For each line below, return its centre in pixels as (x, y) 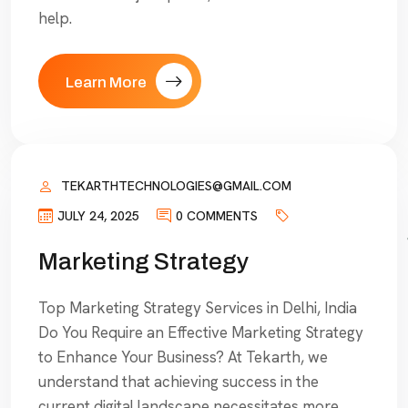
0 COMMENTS (217, 215)
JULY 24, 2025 (98, 215)
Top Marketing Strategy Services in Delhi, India (198, 308)
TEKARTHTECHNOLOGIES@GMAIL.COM (176, 186)
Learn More (106, 83)
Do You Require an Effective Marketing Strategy (201, 333)
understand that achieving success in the (178, 382)
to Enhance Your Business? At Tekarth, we (183, 357)
